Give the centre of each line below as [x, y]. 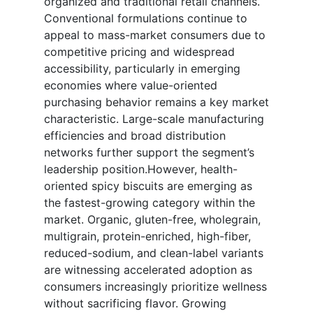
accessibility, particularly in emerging [142, 69]
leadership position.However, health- [141, 169]
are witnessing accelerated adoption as [148, 270]
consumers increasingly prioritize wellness [155, 287]
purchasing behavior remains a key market [156, 102]
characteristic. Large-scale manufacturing [154, 119]
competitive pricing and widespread [139, 52]
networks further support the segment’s [149, 153]
